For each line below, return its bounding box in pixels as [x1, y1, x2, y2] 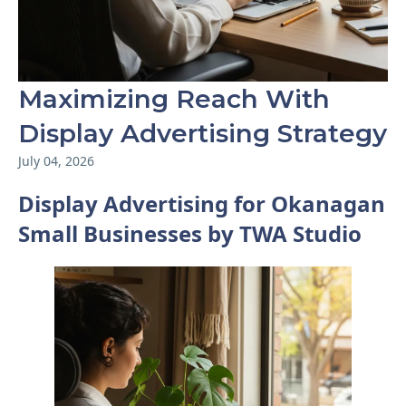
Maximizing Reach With [18, 83, 330, 114]
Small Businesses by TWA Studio [18, 217, 362, 248]
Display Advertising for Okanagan [18, 188, 385, 218]
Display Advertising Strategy [18, 118, 387, 149]
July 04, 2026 [18, 152, 94, 169]
